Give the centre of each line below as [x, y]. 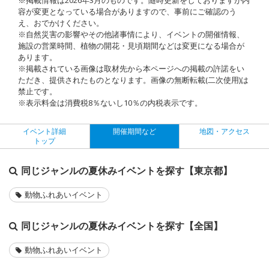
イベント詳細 [45, 131]
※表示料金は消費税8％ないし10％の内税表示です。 [110, 102]
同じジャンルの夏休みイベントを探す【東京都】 [127, 170]
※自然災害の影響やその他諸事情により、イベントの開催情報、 [131, 34]
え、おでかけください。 [61, 23]
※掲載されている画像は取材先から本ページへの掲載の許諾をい [131, 68]
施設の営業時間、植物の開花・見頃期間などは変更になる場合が [131, 45]
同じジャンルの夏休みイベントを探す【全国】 [122, 225]
